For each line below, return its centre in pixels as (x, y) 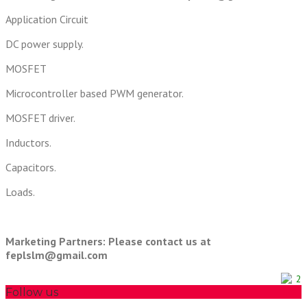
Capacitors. (31, 168)
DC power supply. (45, 44)
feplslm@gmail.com (57, 255)
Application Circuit (47, 20)
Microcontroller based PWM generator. (95, 94)
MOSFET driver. (40, 118)
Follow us (32, 293)
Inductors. (28, 143)
